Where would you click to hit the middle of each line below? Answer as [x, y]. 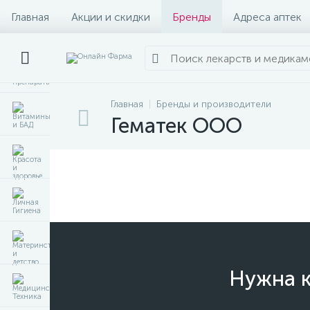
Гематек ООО [176, 126]
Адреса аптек [267, 17]
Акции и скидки [111, 17]
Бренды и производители [214, 104]
